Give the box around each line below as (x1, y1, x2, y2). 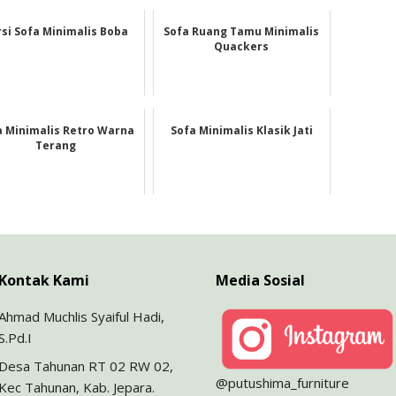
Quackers (214, 39, 270, 55)
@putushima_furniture (216, 373, 349, 392)
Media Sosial (216, 270, 305, 291)
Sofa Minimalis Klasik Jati (170, 123, 313, 139)
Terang (34, 138, 76, 154)
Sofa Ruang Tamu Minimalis (164, 24, 320, 40)
